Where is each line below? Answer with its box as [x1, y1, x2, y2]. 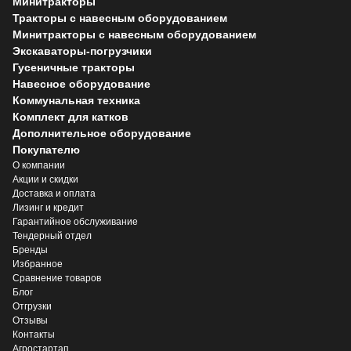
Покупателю [13, 143, 80, 156]
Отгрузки [13, 300, 52, 312]
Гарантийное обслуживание [13, 215, 138, 227]
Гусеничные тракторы [13, 60, 135, 74]
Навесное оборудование [13, 77, 150, 90]
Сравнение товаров [13, 272, 101, 284]
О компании [13, 159, 65, 171]
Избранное [13, 258, 63, 270]
